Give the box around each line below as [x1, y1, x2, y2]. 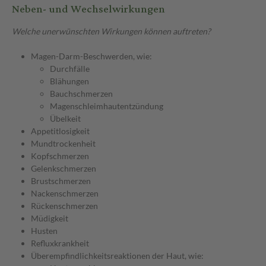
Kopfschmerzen [31, 151, 89, 161]
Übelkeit [50, 113, 81, 124]
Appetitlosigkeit [31, 126, 90, 137]
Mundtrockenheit [31, 138, 96, 149]
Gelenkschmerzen [31, 163, 96, 174]
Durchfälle [50, 64, 90, 74]
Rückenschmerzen [31, 201, 98, 211]
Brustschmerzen [31, 176, 91, 186]
